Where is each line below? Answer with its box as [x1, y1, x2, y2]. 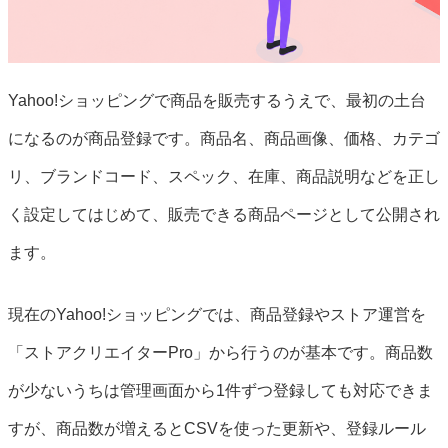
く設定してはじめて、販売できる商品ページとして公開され [8, 206, 440, 223]
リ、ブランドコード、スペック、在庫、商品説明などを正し [8, 168, 440, 185]
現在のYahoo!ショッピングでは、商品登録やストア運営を [8, 306, 426, 323]
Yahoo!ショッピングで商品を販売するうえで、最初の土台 [8, 92, 426, 109]
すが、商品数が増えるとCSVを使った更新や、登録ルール [8, 420, 426, 437]
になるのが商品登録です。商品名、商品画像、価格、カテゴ [8, 130, 440, 147]
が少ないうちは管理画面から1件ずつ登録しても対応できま [8, 382, 433, 399]
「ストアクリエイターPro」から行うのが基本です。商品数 [8, 344, 433, 361]
